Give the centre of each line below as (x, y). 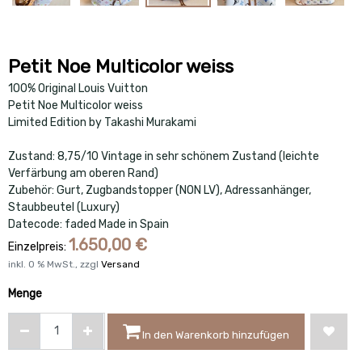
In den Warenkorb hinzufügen (215, 335)
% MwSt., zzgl (68, 264)
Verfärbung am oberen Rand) (83, 173)
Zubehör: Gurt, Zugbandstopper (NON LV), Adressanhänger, (160, 190)
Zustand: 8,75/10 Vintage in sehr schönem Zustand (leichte (164, 156)
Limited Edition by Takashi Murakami (102, 122)
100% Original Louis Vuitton (78, 88)
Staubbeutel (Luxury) (64, 207)
